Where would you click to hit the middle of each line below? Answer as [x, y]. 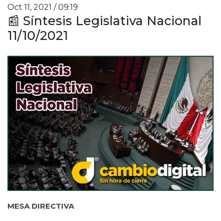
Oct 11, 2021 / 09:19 [43, 7]
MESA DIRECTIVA [41, 206]
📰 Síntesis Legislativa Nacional [105, 20]
